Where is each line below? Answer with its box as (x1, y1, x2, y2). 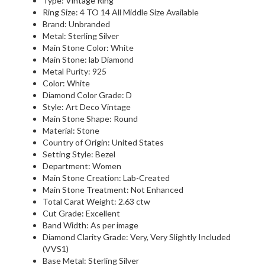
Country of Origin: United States (43, 137, 164, 148)
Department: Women (43, 161, 121, 172)
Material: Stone (43, 125, 99, 136)
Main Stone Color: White (43, 43, 134, 53)
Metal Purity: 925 (43, 66, 106, 77)
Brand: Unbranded (43, 19, 110, 30)
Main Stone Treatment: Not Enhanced (43, 185, 183, 195)
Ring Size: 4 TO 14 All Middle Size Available (43, 7, 199, 18)
